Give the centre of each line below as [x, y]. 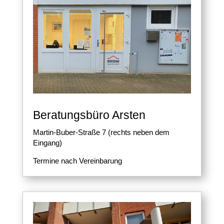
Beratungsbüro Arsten [89, 115]
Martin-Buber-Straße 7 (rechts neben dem [101, 132]
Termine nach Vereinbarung [77, 161]
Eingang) [47, 143]
